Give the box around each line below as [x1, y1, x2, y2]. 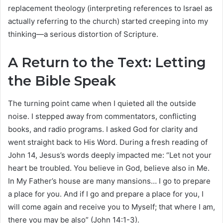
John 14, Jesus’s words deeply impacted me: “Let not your [8, 150, 212, 160]
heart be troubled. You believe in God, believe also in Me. [8, 163, 210, 173]
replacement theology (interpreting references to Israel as [8, 3, 213, 13]
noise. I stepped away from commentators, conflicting [8, 111, 196, 121]
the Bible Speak [8, 73, 116, 90]
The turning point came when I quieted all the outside [8, 98, 196, 108]
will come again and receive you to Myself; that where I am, [8, 202, 215, 212]
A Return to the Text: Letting [8, 54, 206, 71]
